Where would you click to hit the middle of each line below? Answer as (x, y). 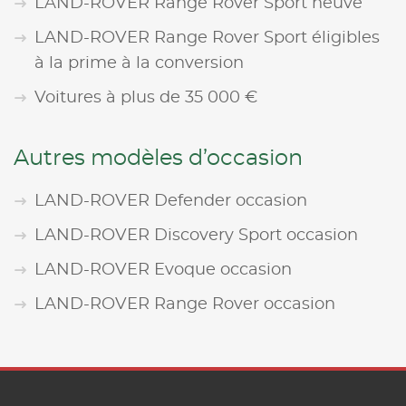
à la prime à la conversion (139, 63)
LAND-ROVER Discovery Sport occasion (196, 235)
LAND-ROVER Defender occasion (171, 201)
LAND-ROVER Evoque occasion (163, 270)
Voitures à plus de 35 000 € (146, 97)
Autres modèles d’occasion (158, 158)
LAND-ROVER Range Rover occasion (185, 304)
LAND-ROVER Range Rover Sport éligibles (207, 38)
